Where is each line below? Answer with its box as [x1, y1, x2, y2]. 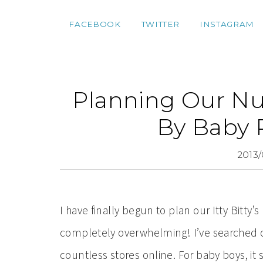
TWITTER [141, 19, 180, 29]
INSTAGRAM [199, 19, 254, 29]
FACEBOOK [69, 19, 121, 29]
